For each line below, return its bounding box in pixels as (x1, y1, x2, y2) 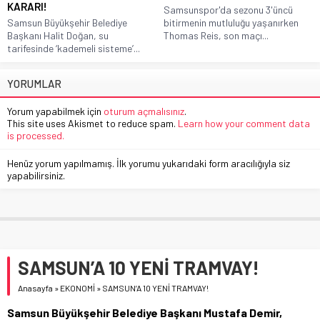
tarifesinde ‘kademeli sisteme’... (7, 41, 140, 54)
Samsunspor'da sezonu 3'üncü (164, 3, 293, 16)
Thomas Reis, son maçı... (164, 29, 269, 41)
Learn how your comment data (178, 116, 310, 129)
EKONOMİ (60, 282, 95, 293)
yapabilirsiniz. (7, 169, 65, 181)
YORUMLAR (7, 76, 61, 90)
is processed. (7, 129, 64, 141)
